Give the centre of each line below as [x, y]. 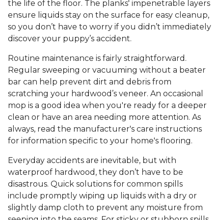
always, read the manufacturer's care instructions [105, 129]
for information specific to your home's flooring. [101, 141]
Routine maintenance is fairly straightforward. [97, 58]
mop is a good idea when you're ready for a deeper [107, 106]
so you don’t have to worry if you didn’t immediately [110, 27]
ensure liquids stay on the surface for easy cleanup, [109, 15]
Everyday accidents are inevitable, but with [92, 161]
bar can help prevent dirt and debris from [90, 82]
